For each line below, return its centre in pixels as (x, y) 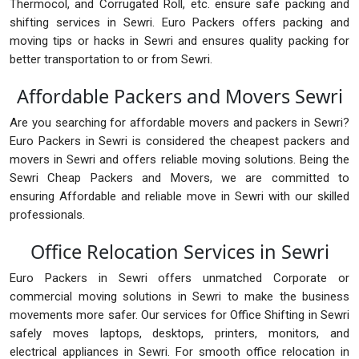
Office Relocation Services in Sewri (179, 252)
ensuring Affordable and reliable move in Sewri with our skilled (179, 197)
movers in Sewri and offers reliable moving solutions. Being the (179, 160)
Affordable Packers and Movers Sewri (179, 97)
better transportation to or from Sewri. (111, 60)
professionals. (47, 215)
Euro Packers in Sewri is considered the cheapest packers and (179, 141)
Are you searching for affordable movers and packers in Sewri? (179, 123)
